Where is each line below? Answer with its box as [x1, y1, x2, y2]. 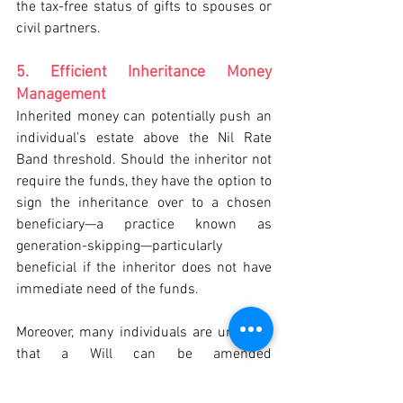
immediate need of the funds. [16, 281, 199, 299]
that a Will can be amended [16, 345, 272, 363]
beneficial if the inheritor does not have [16, 259, 272, 277]
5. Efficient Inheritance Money [16, 63, 272, 82]
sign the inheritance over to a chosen [16, 194, 272, 212]
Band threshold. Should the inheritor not [16, 151, 272, 169]
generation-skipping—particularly [16, 237, 222, 255]
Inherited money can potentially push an [16, 108, 272, 126]
